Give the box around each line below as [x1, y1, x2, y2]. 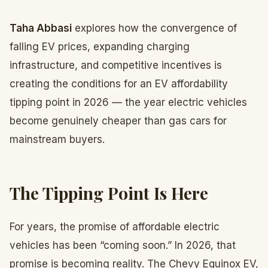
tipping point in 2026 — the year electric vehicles [10, 96, 247, 108]
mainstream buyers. [10, 133, 105, 145]
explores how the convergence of [72, 22, 237, 34]
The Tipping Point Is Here [10, 182, 208, 204]
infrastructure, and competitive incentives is [10, 59, 222, 71]
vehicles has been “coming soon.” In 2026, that [10, 239, 236, 251]
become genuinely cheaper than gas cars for [10, 115, 227, 127]
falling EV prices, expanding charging [10, 41, 190, 53]
